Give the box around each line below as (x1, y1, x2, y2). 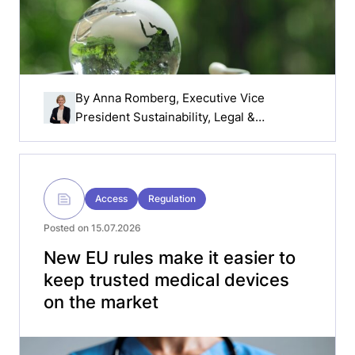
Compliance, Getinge (75, 128, 193, 143)
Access (95, 193, 128, 204)
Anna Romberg (93, 90, 176, 105)
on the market (44, 292, 158, 312)
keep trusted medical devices (44, 269, 289, 290)
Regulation (148, 193, 196, 204)
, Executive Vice (176, 90, 265, 105)
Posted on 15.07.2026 (44, 222, 141, 234)
